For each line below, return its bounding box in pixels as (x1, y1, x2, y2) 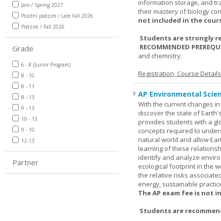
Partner (12, 157, 38, 167)
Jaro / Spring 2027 (21, 1, 63, 8)
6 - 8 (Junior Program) (21, 61, 71, 68)
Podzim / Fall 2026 (21, 23, 65, 30)
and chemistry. (138, 51, 182, 60)
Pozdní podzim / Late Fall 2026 (21, 12, 93, 19)
